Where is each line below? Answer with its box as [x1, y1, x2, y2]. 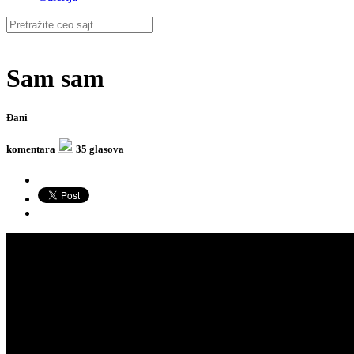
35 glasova [73, 142, 124, 155]
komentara [6, 142, 55, 155]
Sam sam [6, 64, 104, 93]
